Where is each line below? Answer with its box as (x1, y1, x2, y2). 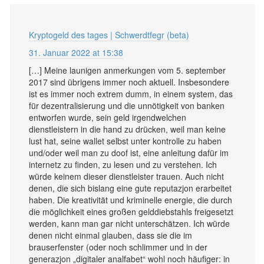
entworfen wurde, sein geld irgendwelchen (29, 111, 186, 123)
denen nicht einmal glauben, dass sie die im (29, 229, 192, 241)
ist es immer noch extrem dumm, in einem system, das (29, 87, 233, 100)
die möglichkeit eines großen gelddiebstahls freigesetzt (29, 205, 233, 217)
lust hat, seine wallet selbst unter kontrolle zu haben (29, 134, 222, 147)
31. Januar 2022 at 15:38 (29, 46, 123, 58)
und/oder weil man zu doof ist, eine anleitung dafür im (29, 146, 229, 159)
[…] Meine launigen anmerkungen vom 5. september (29, 64, 226, 76)
